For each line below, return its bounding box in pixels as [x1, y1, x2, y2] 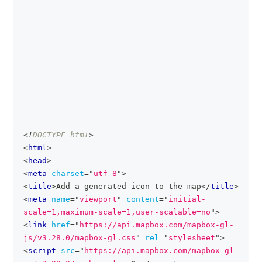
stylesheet [168, 233, 215, 242]
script [28, 246, 56, 255]
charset [51, 169, 84, 178]
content [126, 195, 159, 204]
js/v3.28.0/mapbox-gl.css [23, 233, 136, 242]
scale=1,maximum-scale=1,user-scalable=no [23, 208, 211, 216]
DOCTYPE [33, 130, 65, 139]
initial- [168, 195, 206, 204]
